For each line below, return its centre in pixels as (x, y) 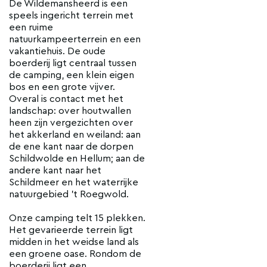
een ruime (31, 27)
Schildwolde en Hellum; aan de (77, 158)
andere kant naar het (55, 170)
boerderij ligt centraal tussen (73, 63)
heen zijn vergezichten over (71, 122)
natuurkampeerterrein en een (75, 39)
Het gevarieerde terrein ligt (71, 230)
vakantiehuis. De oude (57, 51)
